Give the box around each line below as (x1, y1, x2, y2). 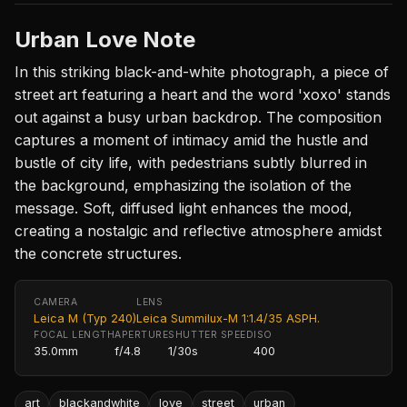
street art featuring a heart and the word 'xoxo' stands (15, 84, 391, 104)
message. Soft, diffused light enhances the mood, (15, 198, 352, 217)
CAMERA (34, 295, 78, 308)
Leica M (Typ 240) (34, 311, 136, 325)
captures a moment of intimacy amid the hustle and (15, 130, 368, 149)
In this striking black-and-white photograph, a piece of (15, 62, 389, 81)
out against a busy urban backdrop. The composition (15, 107, 382, 126)
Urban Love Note (15, 25, 195, 53)
